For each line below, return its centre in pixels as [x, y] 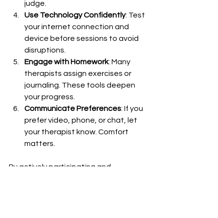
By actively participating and [61, 167]
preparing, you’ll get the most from [71, 178]
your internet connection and [77, 27]
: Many [120, 62]
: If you [133, 108]
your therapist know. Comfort [77, 132]
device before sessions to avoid [82, 38]
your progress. [50, 97]
